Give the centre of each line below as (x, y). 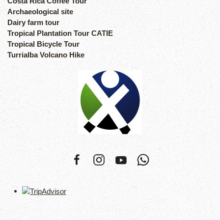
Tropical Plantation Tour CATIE (60, 33)
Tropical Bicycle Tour (43, 44)
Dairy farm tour (33, 23)
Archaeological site (40, 12)
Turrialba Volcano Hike (46, 55)
